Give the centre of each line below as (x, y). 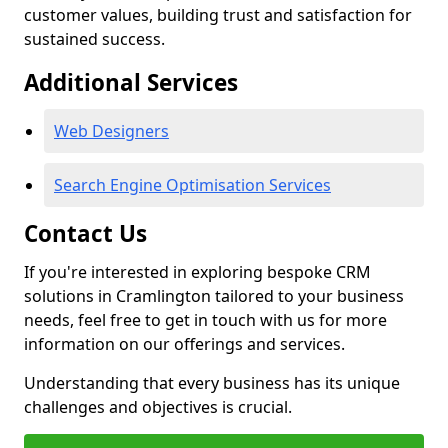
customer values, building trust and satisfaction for (218, 15)
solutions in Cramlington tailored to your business (214, 296)
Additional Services (131, 82)
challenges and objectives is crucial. (158, 407)
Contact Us (85, 233)
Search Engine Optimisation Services (192, 185)
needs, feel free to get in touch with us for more (205, 320)
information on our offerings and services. (184, 344)
